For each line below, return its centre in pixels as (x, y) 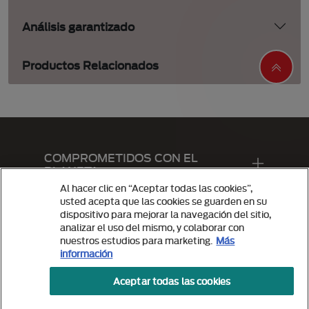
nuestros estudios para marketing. (137, 240)
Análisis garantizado (78, 26)
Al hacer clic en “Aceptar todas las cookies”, (157, 188)
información (87, 253)
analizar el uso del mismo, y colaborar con (152, 227)
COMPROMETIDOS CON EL (121, 157)
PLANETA (71, 170)
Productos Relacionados (90, 65)
